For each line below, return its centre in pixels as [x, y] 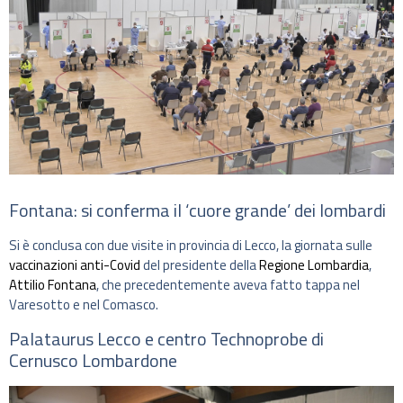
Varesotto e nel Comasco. [84, 305]
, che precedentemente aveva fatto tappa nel [228, 285]
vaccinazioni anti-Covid [75, 265]
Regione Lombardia [314, 265]
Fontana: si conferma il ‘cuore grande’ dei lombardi [197, 210]
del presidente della [200, 265]
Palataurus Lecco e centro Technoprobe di [166, 338]
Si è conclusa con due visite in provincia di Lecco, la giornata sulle [191, 246]
